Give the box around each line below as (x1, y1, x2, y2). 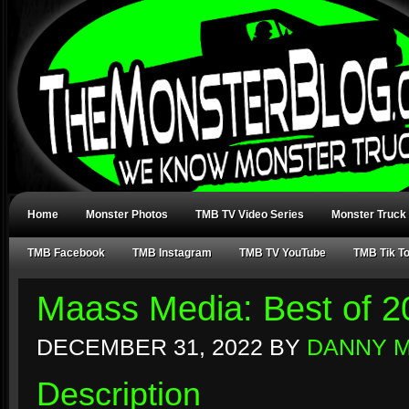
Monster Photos (86, 208, 168, 221)
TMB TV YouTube (239, 246, 326, 259)
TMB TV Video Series (195, 208, 304, 221)
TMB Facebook (27, 246, 105, 259)
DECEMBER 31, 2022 (37, 335, 263, 360)
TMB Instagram (132, 246, 212, 259)
